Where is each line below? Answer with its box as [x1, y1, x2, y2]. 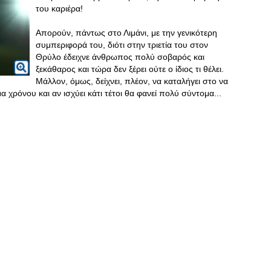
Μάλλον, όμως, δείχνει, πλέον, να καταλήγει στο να [36, 76, 228, 86]
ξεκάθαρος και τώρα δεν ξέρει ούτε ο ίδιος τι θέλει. [36, 64, 224, 74]
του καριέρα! [36, 4, 83, 13]
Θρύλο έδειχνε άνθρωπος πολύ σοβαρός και [36, 52, 204, 62]
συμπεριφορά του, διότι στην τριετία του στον [36, 40, 208, 50]
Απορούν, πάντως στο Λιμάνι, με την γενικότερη [36, 28, 217, 38]
